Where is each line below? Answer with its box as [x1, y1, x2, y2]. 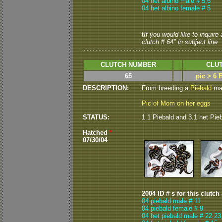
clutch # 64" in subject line [142, 38, 218, 46]
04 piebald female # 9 [142, 205, 203, 212]
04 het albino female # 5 [142, 4, 211, 12]
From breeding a [142, 84, 190, 92]
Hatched [83, 129, 110, 136]
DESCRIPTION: [83, 84, 129, 92]
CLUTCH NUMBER [100, 61, 156, 68]
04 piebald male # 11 [142, 197, 201, 205]
